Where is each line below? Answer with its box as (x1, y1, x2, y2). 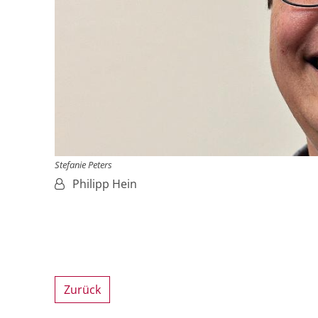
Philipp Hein (72, 175, 137, 192)
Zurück (64, 281, 101, 297)
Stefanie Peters (55, 158, 112, 171)
